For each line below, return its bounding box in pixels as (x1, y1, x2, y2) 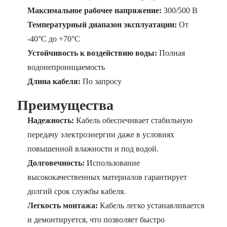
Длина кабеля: (27, 77, 81, 86)
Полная (157, 49, 185, 58)
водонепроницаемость (27, 63, 105, 72)
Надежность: (27, 116, 74, 125)
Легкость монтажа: (27, 201, 98, 210)
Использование (85, 159, 140, 168)
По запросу (81, 77, 122, 86)
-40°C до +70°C (27, 34, 81, 44)
